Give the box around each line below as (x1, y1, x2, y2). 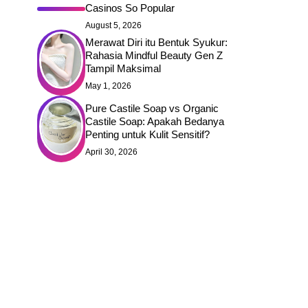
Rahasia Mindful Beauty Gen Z (85, 49, 223, 61)
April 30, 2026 (85, 146, 137, 157)
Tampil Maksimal (85, 62, 161, 74)
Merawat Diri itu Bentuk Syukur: (85, 36, 228, 48)
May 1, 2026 (85, 80, 131, 91)
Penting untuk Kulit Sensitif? (85, 128, 210, 140)
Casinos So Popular (85, 2, 175, 14)
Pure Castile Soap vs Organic (85, 102, 219, 114)
